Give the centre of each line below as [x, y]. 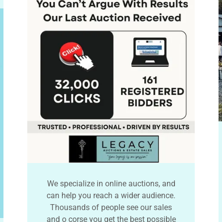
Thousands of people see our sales [111, 207]
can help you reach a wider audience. [111, 195]
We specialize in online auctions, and [111, 183]
